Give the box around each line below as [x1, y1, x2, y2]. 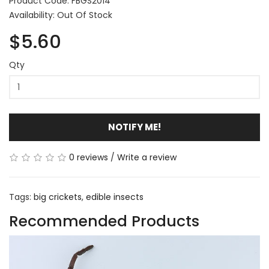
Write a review [117, 151, 177, 163]
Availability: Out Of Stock [9, 9, 112, 21]
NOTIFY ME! [108, 121, 161, 133]
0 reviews [69, 151, 108, 163]
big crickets [34, 191, 82, 203]
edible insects [86, 191, 144, 203]
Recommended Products [9, 211, 199, 232]
